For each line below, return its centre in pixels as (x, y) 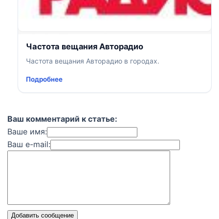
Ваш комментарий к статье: (62, 119)
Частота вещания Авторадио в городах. (93, 61)
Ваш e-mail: (29, 144)
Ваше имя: (27, 131)
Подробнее (44, 79)
